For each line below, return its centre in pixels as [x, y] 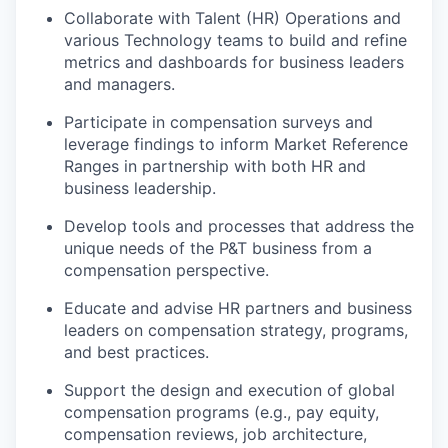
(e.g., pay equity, [314, 411]
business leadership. [140, 187]
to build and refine [335, 39]
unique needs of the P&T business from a [218, 247]
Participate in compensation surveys [202, 121]
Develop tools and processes [174, 225]
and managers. [119, 83]
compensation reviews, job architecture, [215, 433]
